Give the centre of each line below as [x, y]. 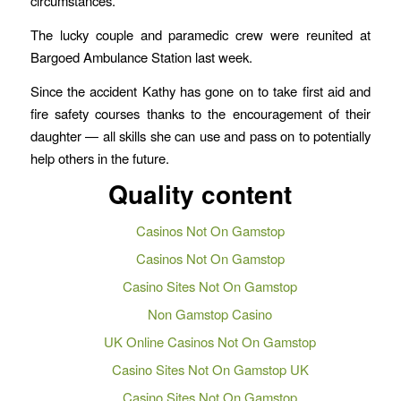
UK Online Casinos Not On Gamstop [210, 341]
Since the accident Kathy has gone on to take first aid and [200, 90]
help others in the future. [99, 158]
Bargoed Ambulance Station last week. [141, 57]
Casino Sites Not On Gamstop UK [210, 369]
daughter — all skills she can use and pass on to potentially [200, 135]
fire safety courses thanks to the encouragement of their [200, 113]
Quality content [200, 193]
